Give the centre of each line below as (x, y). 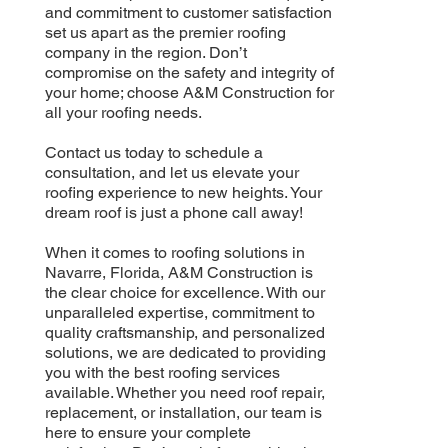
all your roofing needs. (123, 113)
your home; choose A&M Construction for (189, 93)
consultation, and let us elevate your (171, 173)
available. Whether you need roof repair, (184, 393)
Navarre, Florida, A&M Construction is (178, 273)
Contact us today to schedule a (153, 153)
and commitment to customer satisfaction (188, 13)
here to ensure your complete (147, 433)
